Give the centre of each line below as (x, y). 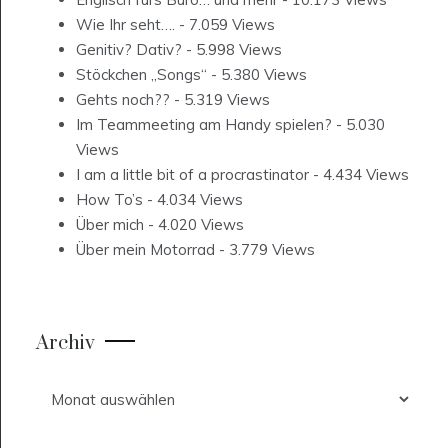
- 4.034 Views (193, 200)
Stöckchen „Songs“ (141, 75)
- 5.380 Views (257, 75)
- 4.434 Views (359, 175)
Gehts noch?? (123, 100)
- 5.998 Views (232, 50)
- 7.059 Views (225, 25)
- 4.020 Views (194, 225)
